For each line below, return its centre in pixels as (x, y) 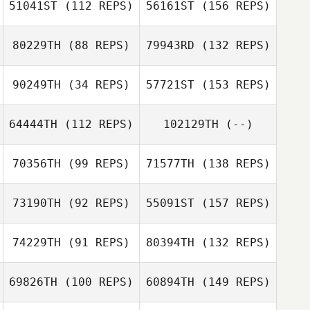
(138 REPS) (232, 164)
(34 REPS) (95, 85)
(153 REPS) (232, 85)
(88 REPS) (95, 45)
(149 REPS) (232, 282)
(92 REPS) (95, 203)
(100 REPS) (95, 282)
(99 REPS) (95, 164)
